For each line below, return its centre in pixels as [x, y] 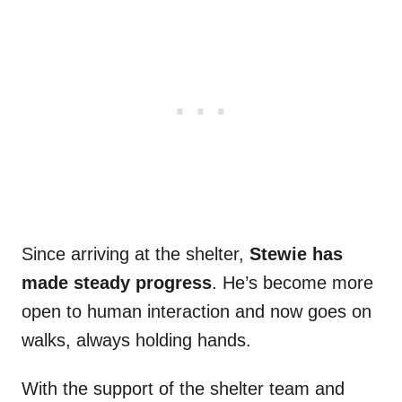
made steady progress [117, 283]
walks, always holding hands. [136, 341]
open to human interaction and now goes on [197, 312]
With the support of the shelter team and [183, 389]
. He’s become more [293, 283]
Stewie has [296, 254]
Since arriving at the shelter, [135, 254]
